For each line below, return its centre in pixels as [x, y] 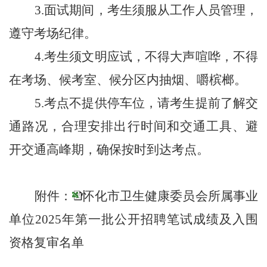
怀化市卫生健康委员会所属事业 [170, 196]
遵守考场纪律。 [53, 33]
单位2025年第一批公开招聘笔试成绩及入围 [133, 219]
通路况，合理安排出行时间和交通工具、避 [133, 126]
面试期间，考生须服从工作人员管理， [151, 10]
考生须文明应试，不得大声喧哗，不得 [151, 57]
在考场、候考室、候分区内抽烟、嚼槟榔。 [128, 80]
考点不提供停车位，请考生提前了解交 [151, 103]
